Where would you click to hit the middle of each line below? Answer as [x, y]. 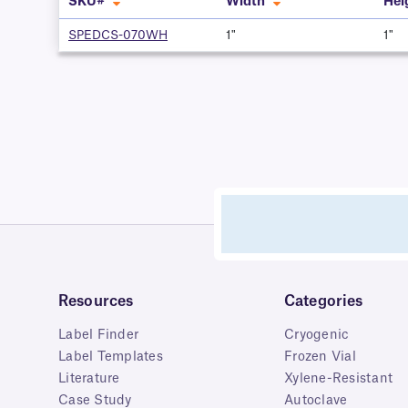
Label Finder [98, 335]
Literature [89, 378]
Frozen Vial [320, 357]
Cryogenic [317, 335]
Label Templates [111, 357]
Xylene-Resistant [338, 378]
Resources [96, 301]
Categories [324, 301]
